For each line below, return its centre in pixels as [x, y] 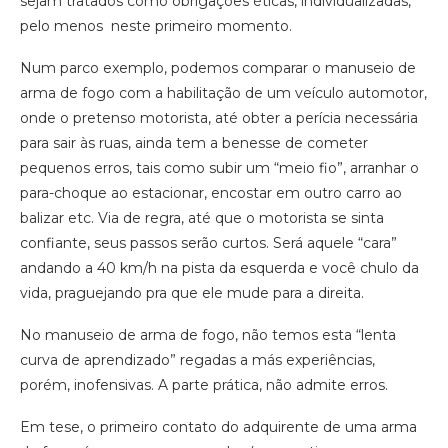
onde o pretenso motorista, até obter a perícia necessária [219, 118]
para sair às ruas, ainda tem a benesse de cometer [194, 143]
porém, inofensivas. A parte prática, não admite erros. [206, 385]
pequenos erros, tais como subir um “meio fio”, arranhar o [219, 168]
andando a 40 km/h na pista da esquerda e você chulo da [219, 268]
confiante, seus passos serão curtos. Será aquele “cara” [208, 243]
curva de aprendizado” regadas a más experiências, [197, 360]
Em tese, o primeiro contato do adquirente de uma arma [218, 427]
